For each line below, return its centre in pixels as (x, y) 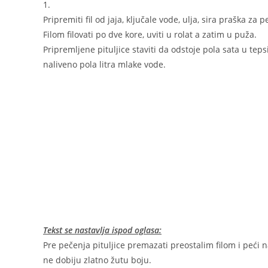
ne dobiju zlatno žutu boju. (97, 260)
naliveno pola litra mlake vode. (104, 64)
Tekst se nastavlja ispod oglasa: (102, 230)
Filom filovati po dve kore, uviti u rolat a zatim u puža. (150, 34)
